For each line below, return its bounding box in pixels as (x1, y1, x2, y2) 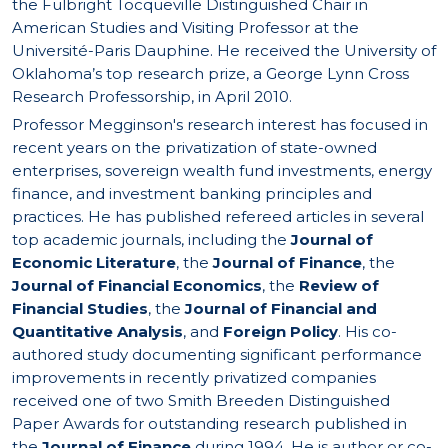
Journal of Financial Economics (12, 276, 262, 296)
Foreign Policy (223, 322, 338, 342)
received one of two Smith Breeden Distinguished (12, 391, 390, 411)
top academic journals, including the (12, 230, 291, 250)
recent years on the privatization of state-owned (12, 138, 377, 158)
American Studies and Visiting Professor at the (12, 18, 359, 38)
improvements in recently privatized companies (12, 368, 376, 388)
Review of (299, 276, 379, 296)
